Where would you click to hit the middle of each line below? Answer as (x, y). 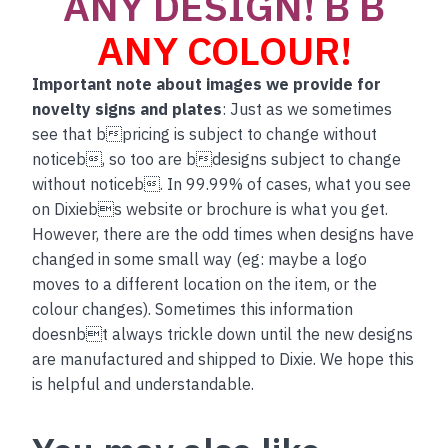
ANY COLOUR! (224, 49)
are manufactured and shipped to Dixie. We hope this (223, 358)
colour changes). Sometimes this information (193, 308)
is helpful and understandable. (143, 383)
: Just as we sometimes (307, 108)
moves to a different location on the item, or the (205, 283)
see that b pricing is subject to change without (205, 133)
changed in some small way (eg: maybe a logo (200, 258)
